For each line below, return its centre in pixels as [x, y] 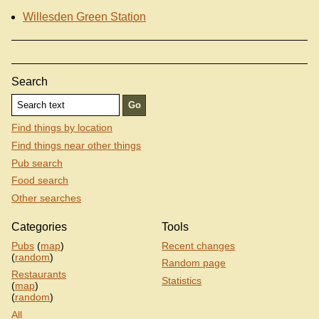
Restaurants [39, 274]
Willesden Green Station [84, 16]
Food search [40, 181]
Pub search [37, 163]
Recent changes [199, 245]
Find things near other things [76, 146]
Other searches [46, 198]
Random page [194, 263]
